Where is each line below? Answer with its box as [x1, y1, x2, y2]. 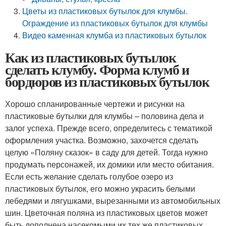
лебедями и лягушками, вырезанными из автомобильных [5, 195, 220, 206]
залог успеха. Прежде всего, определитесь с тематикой [5, 122, 212, 134]
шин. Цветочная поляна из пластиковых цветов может [5, 207, 208, 218]
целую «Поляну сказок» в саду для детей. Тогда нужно [5, 146, 208, 158]
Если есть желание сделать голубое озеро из [5, 171, 173, 182]
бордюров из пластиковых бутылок [5, 71, 209, 92]
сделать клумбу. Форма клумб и [5, 59, 189, 80]
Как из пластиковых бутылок [5, 47, 176, 68]
